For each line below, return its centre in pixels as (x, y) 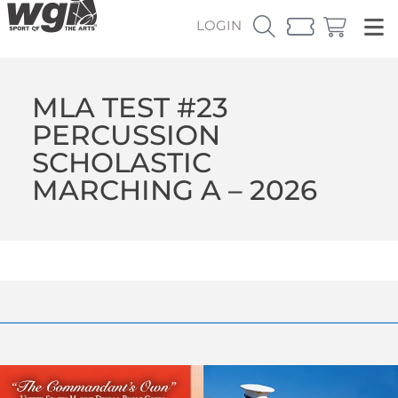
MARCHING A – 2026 (174, 190)
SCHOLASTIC (121, 162)
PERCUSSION (126, 135)
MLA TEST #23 (130, 107)
